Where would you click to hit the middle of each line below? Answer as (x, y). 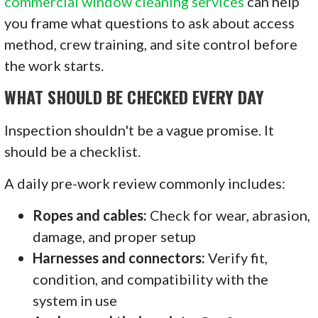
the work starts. (54, 65)
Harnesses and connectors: (119, 257)
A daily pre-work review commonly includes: (145, 183)
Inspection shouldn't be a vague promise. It (139, 130)
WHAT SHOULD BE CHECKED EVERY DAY (135, 96)
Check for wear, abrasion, (229, 215)
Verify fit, (237, 257)
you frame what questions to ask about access (150, 22)
